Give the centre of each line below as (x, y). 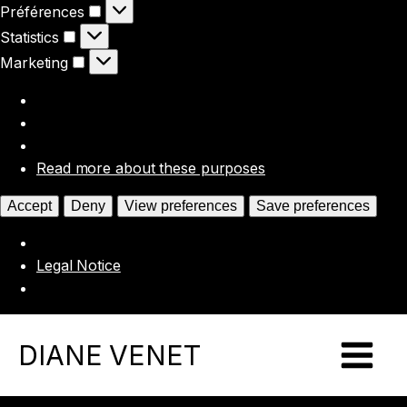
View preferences (180, 205)
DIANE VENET (109, 355)
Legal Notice (79, 265)
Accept (30, 205)
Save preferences (313, 205)
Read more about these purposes (151, 168)
